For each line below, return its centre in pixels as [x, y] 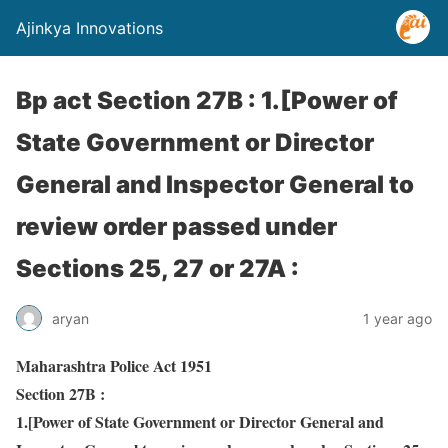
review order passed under [176, 226]
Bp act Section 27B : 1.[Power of [207, 100]
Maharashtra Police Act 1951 [114, 365]
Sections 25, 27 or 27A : [157, 268]
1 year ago [397, 318]
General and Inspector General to [215, 184]
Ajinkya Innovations [89, 28]
